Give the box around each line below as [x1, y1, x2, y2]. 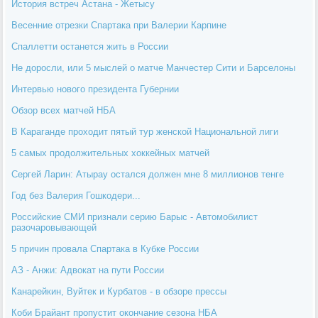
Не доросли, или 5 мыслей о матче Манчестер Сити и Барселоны [11, 62, 296, 73]
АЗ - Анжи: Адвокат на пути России [11, 264, 165, 275]
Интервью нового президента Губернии [11, 83, 180, 94]
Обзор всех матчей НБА [11, 104, 116, 116]
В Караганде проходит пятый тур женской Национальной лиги [11, 126, 279, 137]
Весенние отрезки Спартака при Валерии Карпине [11, 19, 227, 31]
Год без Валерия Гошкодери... [11, 190, 141, 201]
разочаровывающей [11, 221, 97, 233]
